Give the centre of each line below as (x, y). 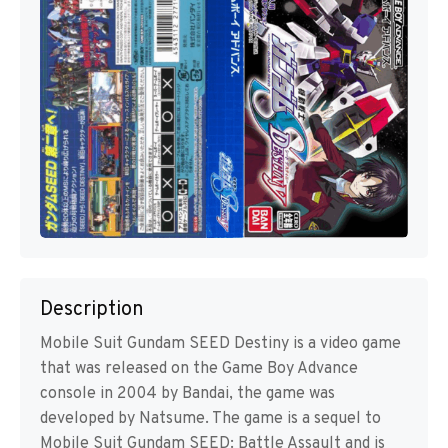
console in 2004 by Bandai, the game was (187, 394)
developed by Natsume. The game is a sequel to (210, 419)
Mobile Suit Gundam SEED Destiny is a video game (220, 344)
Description (92, 310)
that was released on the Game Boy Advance (199, 369)
